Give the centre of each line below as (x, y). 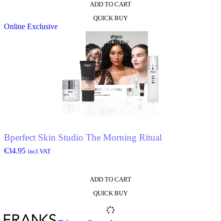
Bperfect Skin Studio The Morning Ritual (83, 137)
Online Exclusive (31, 26)
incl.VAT (39, 151)
